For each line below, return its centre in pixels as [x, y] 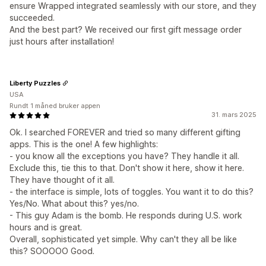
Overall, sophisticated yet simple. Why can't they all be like [123, 239]
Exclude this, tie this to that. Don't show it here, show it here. [127, 168]
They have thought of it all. [62, 180]
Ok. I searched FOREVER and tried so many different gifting [125, 132]
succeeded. [32, 18]
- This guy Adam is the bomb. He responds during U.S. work [126, 215]
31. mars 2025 [234, 115]
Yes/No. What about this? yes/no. [74, 203]
